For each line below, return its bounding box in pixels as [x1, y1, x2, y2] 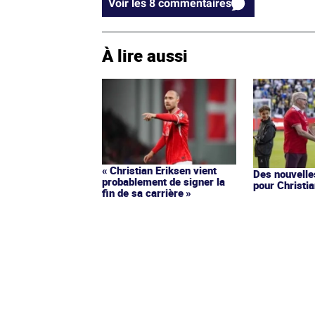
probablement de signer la [102, 174, 225, 188]
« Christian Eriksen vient [102, 162, 217, 177]
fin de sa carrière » [102, 185, 191, 200]
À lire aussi [102, 44, 188, 67]
